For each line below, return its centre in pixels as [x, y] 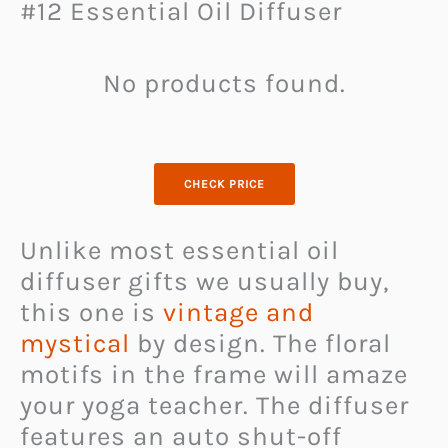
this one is [91, 312]
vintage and [238, 312]
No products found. [224, 84]
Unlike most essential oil [179, 250]
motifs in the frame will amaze [214, 374]
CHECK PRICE [224, 183]
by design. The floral [260, 343]
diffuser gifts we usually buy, [204, 281]
